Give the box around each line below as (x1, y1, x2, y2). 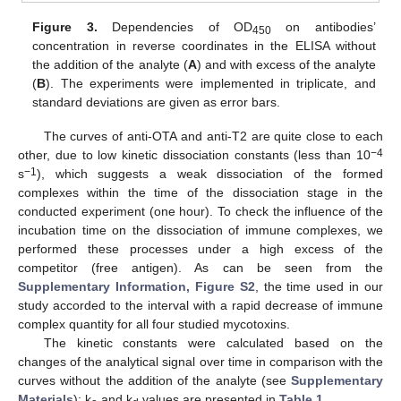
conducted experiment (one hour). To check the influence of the (18, 204, 383, 219)
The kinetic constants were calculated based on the (43, 336, 383, 351)
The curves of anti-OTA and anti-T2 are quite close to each (43, 129, 383, 144)
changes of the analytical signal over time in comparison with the (18, 354, 383, 370)
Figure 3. (32, 20, 98, 35)
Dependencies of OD (97, 20, 252, 35)
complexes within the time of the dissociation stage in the (18, 185, 383, 200)
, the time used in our (254, 279, 383, 294)
